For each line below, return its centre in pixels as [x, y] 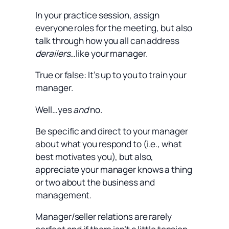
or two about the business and [95, 182]
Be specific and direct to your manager [112, 131]
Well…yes [54, 109]
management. [64, 195]
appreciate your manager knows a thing [114, 169]
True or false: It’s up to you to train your [111, 75]
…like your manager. [109, 54]
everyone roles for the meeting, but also [114, 28]
